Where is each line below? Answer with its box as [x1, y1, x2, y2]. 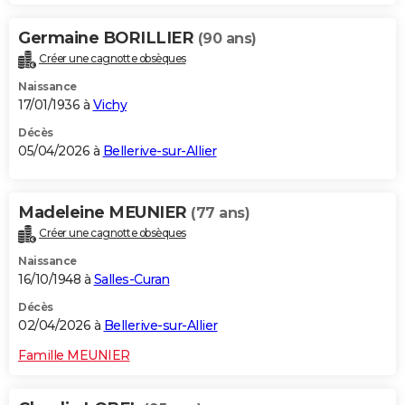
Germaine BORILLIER [18, 28, 198, 49]
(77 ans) [191, 204, 250, 222]
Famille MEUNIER [18, 347, 130, 364]
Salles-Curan [93, 271, 170, 288]
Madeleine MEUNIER [18, 202, 191, 223]
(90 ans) [197, 30, 257, 48]
